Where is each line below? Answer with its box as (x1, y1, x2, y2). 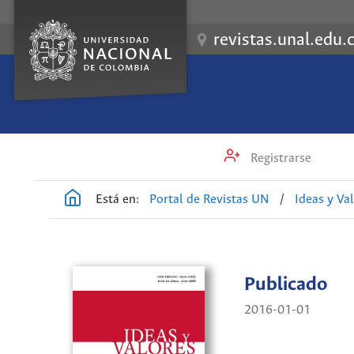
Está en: (96, 192, 139, 206)
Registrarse (247, 152, 312, 166)
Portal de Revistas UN (149, 192, 270, 206)
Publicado (243, 274, 327, 296)
